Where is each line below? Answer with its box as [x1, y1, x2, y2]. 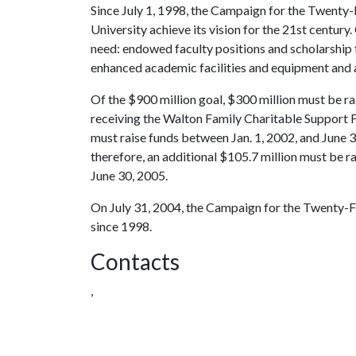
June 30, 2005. [91, 168, 168, 183]
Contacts [91, 248, 180, 275]
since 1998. [91, 219, 152, 234]
